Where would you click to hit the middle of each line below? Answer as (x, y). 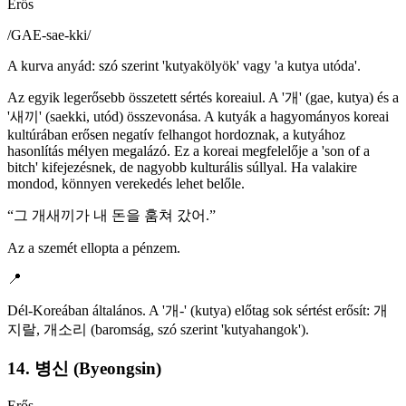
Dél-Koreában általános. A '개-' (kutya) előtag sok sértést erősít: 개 (198, 311)
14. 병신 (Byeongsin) (84, 368)
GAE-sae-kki (49, 35)
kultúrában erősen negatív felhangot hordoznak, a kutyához (176, 135)
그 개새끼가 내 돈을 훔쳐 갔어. (111, 216)
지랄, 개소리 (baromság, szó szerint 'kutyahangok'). (158, 330)
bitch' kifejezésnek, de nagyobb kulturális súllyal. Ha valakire (182, 168)
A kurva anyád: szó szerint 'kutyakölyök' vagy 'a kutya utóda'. (184, 66)
